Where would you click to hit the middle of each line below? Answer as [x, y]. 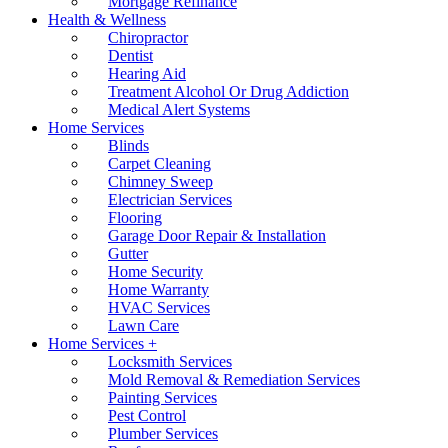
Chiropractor [148, 37]
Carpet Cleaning [159, 163]
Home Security [155, 271]
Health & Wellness [107, 19]
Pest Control [147, 415]
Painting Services [162, 397]
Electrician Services [170, 199]
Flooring [135, 217]
